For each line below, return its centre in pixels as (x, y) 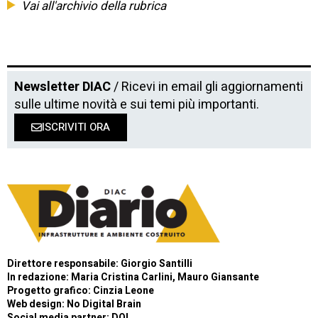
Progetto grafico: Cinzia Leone (81, 291)
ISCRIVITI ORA (76, 127)
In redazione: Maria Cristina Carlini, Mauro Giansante (133, 278)
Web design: (37, 305)
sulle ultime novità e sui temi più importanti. (137, 105)
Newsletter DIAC (62, 87)
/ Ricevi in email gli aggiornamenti (207, 87)
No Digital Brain (104, 305)
